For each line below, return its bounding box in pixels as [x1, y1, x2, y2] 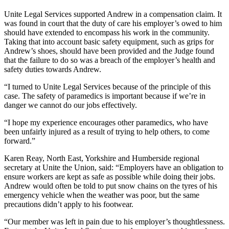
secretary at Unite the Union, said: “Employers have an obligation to [4, 163, 223, 172]
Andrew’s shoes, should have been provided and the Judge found [4, 46, 214, 55]
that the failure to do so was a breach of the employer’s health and [4, 55, 215, 64]
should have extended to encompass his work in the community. [4, 28, 210, 37]
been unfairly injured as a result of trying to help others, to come [4, 127, 210, 136]
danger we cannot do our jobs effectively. [4, 100, 137, 109]
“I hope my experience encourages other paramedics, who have [4, 118, 208, 127]
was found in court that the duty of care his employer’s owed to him [4, 18, 222, 28]
